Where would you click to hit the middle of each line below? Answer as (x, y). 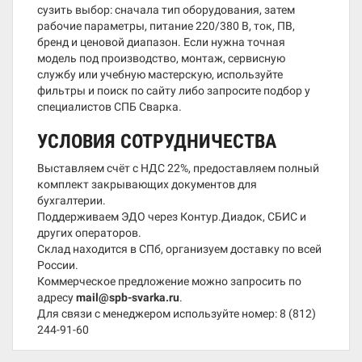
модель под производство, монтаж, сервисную (161, 58)
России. (58, 265)
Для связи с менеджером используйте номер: (158, 314)
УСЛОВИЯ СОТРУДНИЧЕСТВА (157, 141)
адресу (57, 297)
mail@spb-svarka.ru (128, 297)
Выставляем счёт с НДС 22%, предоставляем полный (178, 168)
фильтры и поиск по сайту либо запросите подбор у (174, 90)
